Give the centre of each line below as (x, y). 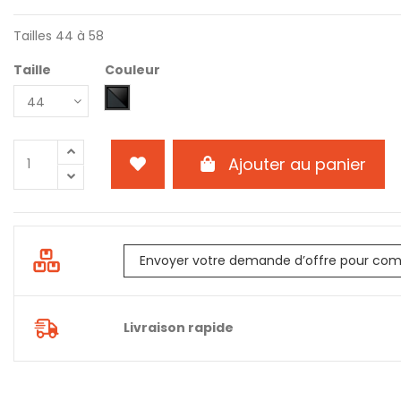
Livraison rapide (178, 328)
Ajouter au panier (297, 165)
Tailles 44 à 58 (58, 36)
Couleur (132, 69)
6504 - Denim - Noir (179, 96)
